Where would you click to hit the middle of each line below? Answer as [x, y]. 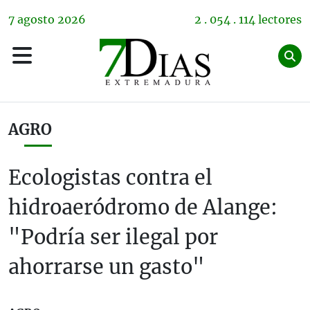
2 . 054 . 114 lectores [248, 19]
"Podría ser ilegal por [113, 237]
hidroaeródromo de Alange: [143, 208]
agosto [36, 19]
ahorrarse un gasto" [107, 267]
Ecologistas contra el [110, 178]
